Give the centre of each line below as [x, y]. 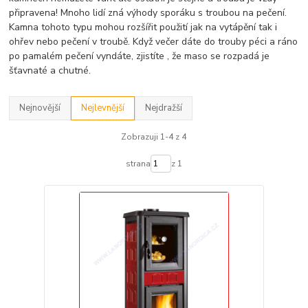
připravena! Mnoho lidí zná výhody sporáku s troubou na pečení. [148, 12]
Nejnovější [40, 108]
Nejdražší [164, 108]
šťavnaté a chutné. [50, 70]
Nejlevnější [103, 108]
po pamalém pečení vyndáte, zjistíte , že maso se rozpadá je [140, 56]
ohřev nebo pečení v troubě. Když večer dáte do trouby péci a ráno [154, 41]
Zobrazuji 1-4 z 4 [154, 137]
